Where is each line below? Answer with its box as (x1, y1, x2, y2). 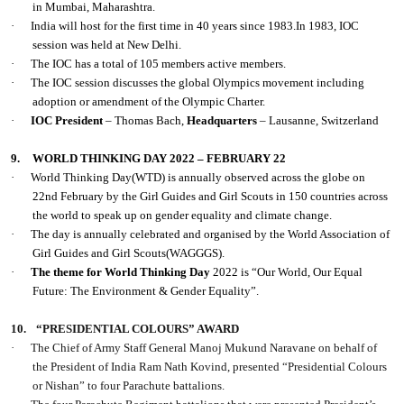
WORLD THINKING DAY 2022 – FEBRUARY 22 (32, 151, 287, 166)
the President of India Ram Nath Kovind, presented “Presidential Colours (32, 360, 388, 374)
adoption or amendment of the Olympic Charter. (32, 95, 266, 109)
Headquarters (187, 114, 258, 128)
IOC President (31, 114, 104, 128)
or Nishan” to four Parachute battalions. (32, 379, 225, 393)
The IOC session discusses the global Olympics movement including (31, 76, 365, 90)
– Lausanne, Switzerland (257, 114, 380, 128)
